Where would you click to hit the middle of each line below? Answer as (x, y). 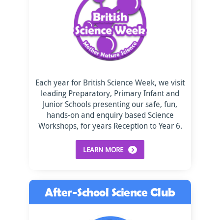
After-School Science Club (110, 192)
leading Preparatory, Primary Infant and (110, 93)
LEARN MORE (103, 150)
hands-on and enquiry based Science (110, 115)
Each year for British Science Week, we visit (110, 82)
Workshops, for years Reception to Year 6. (110, 126)
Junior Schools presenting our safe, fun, (110, 104)
